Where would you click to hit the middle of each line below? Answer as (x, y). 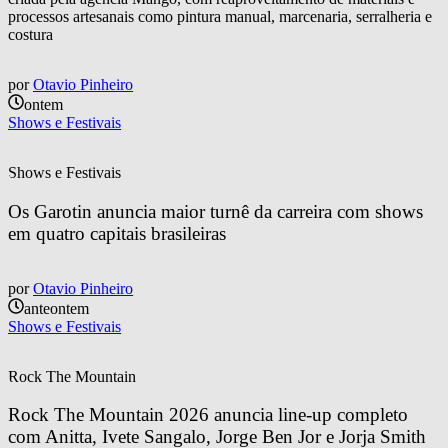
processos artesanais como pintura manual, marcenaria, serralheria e (220, 17)
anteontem (56, 308)
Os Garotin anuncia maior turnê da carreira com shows (218, 211)
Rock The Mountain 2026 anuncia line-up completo (210, 415)
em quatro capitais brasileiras (117, 233)
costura (30, 35)
